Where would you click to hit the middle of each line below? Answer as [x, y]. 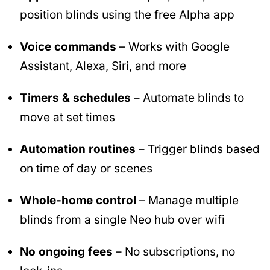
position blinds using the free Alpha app [127, 15]
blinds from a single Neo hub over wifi [122, 219]
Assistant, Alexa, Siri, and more [103, 66]
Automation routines [78, 149]
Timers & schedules [75, 98]
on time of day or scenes [86, 168]
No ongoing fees [66, 251]
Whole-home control [78, 200]
